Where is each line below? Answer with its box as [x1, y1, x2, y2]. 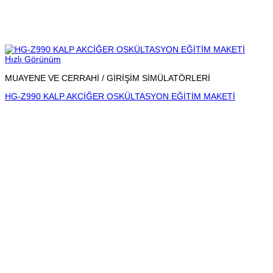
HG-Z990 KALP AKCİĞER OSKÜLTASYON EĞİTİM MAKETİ [5, 91, 235, 101]
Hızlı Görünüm [5, 54, 61, 65]
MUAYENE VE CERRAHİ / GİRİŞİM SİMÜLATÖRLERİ [5, 73, 210, 83]
